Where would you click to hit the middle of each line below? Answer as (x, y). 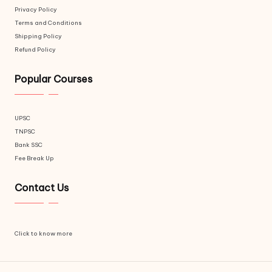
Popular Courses (53, 79)
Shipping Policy (38, 36)
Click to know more (43, 233)
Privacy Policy (36, 10)
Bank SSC (29, 145)
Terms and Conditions (48, 23)
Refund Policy (35, 50)
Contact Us (42, 188)
